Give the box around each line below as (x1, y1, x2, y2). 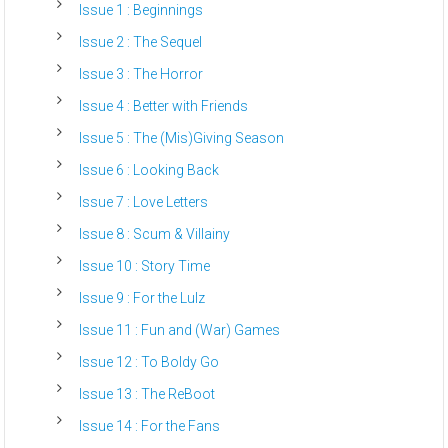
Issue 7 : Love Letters (79, 194, 209, 211)
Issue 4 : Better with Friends (79, 98, 249, 115)
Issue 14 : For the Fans (79, 418, 221, 435)
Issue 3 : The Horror (79, 66, 204, 83)
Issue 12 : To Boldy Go (79, 354, 220, 371)
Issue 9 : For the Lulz (79, 290, 206, 307)
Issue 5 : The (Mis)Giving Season (79, 130, 285, 147)
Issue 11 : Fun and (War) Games (79, 322, 281, 339)
